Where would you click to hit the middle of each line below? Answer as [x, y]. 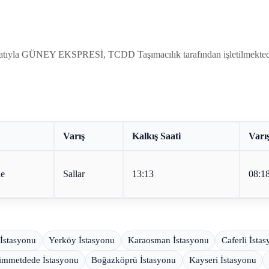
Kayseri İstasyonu [222, 260]
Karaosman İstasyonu [168, 240]
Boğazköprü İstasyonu [134, 260]
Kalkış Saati [156, 136]
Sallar [74, 174]
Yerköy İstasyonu [82, 240]
